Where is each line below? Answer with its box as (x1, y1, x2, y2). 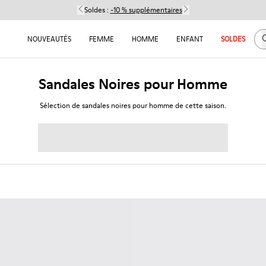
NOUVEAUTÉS (27, 34, 71, 44)
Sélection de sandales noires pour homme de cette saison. (40, 100, 226, 110)
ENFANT (176, 34, 203, 44)
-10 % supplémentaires (110, 5, 182, 15)
